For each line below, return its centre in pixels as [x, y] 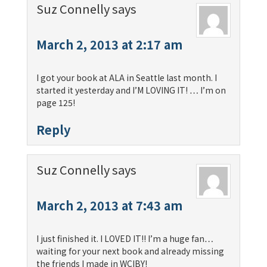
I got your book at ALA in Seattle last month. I [126, 77]
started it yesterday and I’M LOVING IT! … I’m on [131, 90]
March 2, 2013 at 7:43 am [109, 205]
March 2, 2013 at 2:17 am [109, 44]
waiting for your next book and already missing [130, 251]
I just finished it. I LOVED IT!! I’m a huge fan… [125, 238]
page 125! [55, 102]
